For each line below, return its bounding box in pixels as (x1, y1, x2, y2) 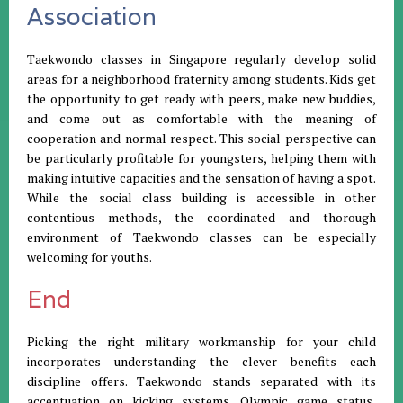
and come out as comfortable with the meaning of (27, 110, 376, 127)
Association (27, 2, 157, 31)
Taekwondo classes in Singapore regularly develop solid (27, 50, 376, 67)
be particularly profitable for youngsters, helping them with (27, 149, 376, 166)
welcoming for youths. (27, 248, 152, 265)
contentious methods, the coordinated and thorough (27, 209, 376, 226)
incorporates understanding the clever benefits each (27, 353, 376, 370)
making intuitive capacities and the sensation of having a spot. (27, 169, 376, 186)
